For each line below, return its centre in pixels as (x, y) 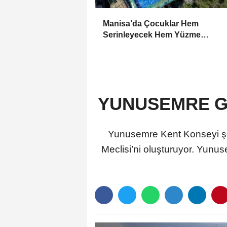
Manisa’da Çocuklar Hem (151, 23)
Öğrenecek (124, 46)
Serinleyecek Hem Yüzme (152, 34)
